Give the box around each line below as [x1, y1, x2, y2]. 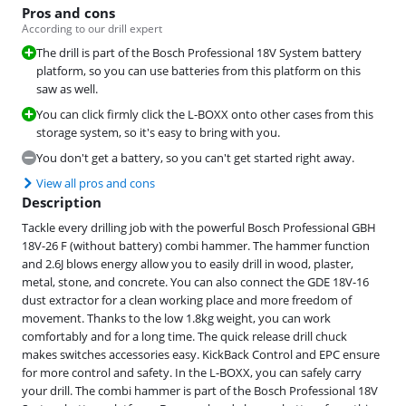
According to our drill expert [22, 21, 162, 37]
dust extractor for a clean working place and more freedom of [22, 292, 352, 309]
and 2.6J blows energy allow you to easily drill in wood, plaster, [22, 256, 353, 273]
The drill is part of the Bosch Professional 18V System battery [36, 44, 362, 62]
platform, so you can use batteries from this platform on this [36, 63, 361, 80]
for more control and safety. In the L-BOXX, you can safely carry [22, 364, 362, 382]
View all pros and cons [36, 175, 155, 192]
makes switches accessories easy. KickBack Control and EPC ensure [22, 346, 380, 363]
